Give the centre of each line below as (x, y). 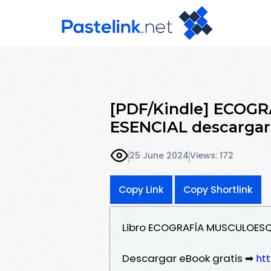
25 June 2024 (159, 156)
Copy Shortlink (218, 189)
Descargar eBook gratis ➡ (189, 258)
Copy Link (141, 189)
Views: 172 (212, 156)
